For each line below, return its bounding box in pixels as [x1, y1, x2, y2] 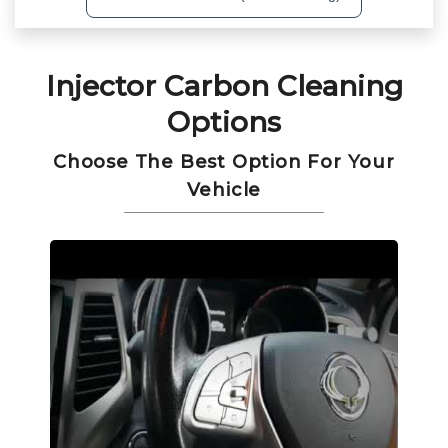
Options [167, 105, 281, 140]
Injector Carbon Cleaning [45, 69, 403, 104]
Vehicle [186, 179, 262, 202]
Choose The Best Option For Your [53, 151, 395, 174]
